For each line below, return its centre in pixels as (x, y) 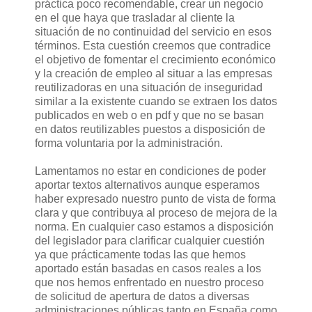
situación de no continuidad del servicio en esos (153, 32)
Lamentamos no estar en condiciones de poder (150, 171)
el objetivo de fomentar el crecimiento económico (155, 60)
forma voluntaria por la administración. (129, 143)
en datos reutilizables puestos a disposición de (150, 130)
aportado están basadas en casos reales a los (148, 269)
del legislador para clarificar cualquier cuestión (150, 241)
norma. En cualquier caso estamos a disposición (154, 227)
